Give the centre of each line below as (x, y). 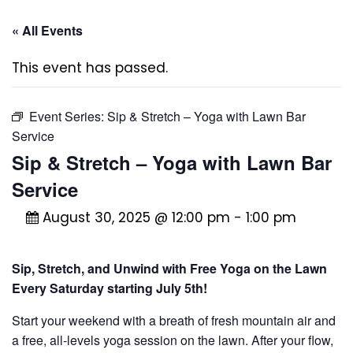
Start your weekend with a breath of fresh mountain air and (174, 321)
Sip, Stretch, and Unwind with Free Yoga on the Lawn (169, 269)
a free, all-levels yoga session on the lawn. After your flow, (173, 340)
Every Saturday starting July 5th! (110, 288)
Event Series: (68, 117)
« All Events (47, 31)
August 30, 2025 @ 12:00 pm (136, 218)
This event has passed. (90, 68)
